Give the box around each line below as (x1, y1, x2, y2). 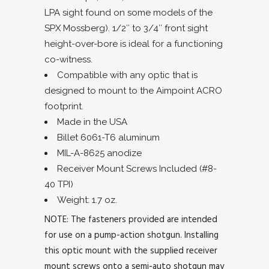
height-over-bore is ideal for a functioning (44, 38, 223, 49)
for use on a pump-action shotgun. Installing (44, 227, 219, 241)
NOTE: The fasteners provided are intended (44, 211, 217, 226)
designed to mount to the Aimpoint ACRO (44, 85, 222, 96)
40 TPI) (44, 178, 73, 190)
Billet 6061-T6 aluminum (57, 131, 160, 143)
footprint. (44, 100, 83, 112)
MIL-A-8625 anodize (57, 147, 142, 159)
